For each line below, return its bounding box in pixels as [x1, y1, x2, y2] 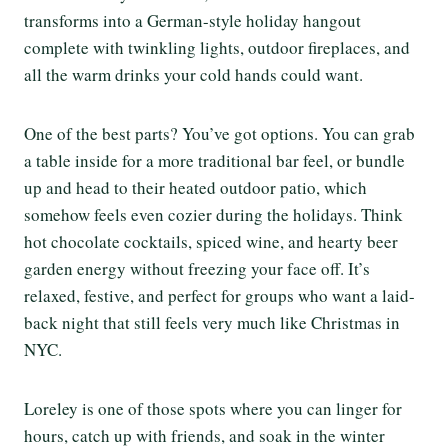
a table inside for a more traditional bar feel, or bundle [24, 148, 405, 172]
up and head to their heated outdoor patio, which [24, 175, 367, 199]
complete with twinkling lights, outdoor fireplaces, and [24, 35, 410, 59]
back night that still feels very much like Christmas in [24, 310, 400, 334]
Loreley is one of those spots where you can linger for [24, 396, 402, 420]
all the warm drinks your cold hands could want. [24, 62, 363, 86]
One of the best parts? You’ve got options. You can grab [24, 121, 415, 145]
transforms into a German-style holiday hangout [24, 8, 361, 32]
